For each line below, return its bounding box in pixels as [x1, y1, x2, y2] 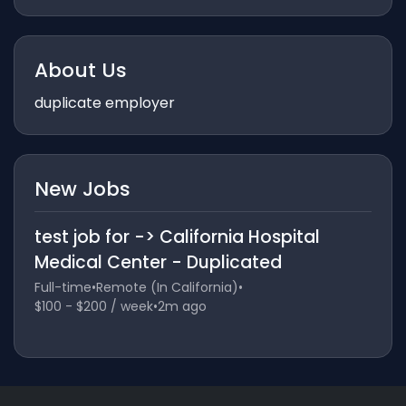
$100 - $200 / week [34, 296, 153, 315]
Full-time [34, 277, 92, 296]
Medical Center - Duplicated [34, 249, 282, 275]
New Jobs [34, 174, 130, 203]
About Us [34, 55, 127, 84]
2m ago [157, 296, 207, 315]
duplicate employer [34, 92, 175, 113]
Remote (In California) [95, 277, 238, 296]
